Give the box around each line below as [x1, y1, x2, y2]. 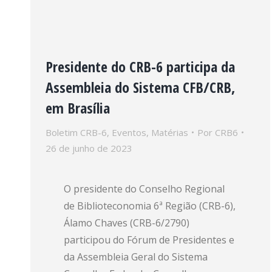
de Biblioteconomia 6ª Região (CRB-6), [64, 199, 236, 212]
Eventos [112, 126, 146, 138]
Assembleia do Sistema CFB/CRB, [46, 77, 235, 97]
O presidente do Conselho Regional [64, 182, 225, 195]
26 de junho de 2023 [46, 142, 132, 154]
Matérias [151, 126, 188, 138]
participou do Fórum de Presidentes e [64, 233, 234, 246]
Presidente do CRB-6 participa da [46, 56, 235, 76]
